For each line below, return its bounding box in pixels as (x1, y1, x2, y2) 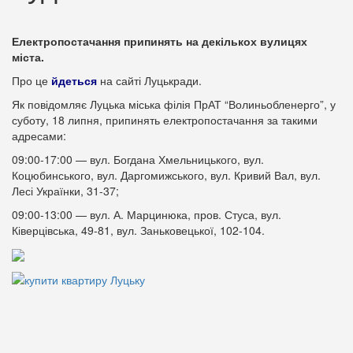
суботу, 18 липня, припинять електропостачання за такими (12, 112, 318, 128)
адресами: (12, 128, 66, 143)
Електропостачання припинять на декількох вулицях (12, 33, 307, 49)
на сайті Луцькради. (97, 72, 202, 88)
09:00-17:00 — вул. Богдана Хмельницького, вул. (12, 151, 264, 167)
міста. (12, 49, 47, 65)
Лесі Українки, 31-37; (12, 183, 119, 199)
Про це (12, 72, 51, 88)
